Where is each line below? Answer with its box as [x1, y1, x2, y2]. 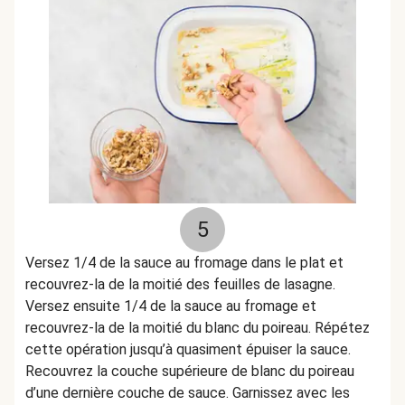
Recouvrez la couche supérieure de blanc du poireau [25, 363, 354, 380]
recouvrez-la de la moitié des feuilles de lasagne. [25, 276, 335, 293]
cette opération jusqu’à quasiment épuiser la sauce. [25, 341, 351, 358]
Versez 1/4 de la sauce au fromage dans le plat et [25, 254, 344, 271]
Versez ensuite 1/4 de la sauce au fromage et [25, 297, 316, 315]
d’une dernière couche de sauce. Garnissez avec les [25, 384, 350, 401]
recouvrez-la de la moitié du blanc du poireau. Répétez [25, 319, 370, 336]
